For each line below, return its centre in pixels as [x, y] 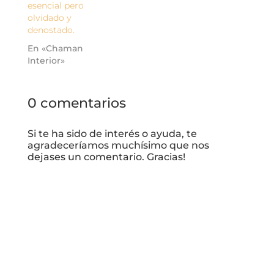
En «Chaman [55, 48]
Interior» [46, 60]
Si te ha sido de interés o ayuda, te [112, 133]
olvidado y [49, 17]
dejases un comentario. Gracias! [106, 157]
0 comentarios [76, 103]
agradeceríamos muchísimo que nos [118, 145]
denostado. [51, 30]
